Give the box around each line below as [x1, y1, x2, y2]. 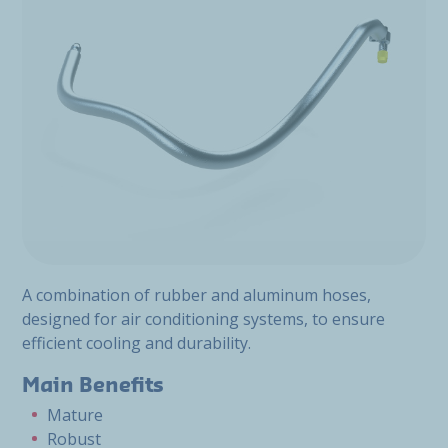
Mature [47, 404, 103, 426]
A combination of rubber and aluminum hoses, [22, 284, 371, 306]
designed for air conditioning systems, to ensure [22, 308, 385, 330]
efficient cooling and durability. [22, 332, 251, 354]
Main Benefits [22, 376, 164, 396]
